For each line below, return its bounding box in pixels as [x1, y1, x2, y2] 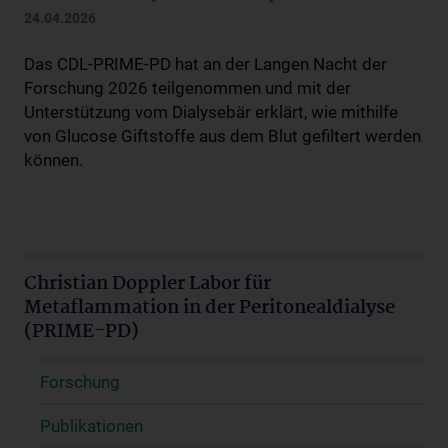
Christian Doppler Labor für [24, 268, 271, 299]
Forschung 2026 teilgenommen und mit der [24, 77, 351, 98]
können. [24, 149, 83, 170]
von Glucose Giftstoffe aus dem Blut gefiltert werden [24, 125, 421, 146]
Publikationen [40, 415, 143, 436]
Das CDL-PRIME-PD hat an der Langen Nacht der [24, 53, 387, 74]
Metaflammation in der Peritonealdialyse [24, 292, 395, 323]
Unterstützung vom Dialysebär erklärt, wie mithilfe [24, 101, 398, 122]
